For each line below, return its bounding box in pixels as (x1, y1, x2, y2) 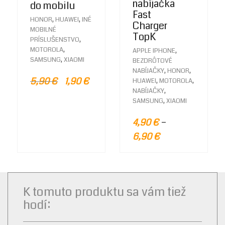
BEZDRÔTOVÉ (133, 56, 172, 66)
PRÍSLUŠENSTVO (30, 35, 79, 44)
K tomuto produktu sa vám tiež (23, 183, 186, 201)
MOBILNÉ (30, 25, 56, 34)
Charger (133, 19, 167, 34)
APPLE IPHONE (133, 46, 175, 56)
